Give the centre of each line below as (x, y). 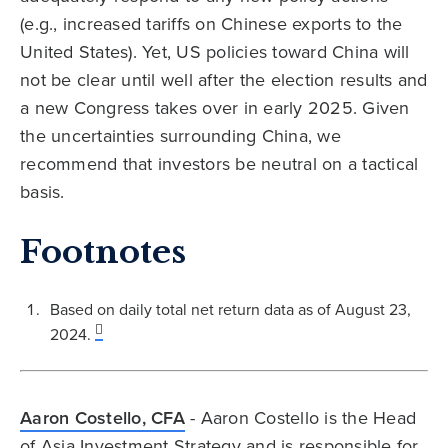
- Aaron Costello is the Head (300, 417)
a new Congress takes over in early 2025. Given (215, 108)
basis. (42, 192)
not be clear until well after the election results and (224, 80)
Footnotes (103, 252)
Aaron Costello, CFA (102, 417)
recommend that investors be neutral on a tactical (219, 164)
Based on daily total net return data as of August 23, (230, 309)
